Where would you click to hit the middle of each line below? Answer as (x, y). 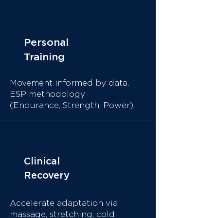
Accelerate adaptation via (64, 203)
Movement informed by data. (69, 83)
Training (44, 57)
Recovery (47, 176)
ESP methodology (47, 94)
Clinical (42, 162)
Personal (46, 43)
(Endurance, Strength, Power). (72, 105)
